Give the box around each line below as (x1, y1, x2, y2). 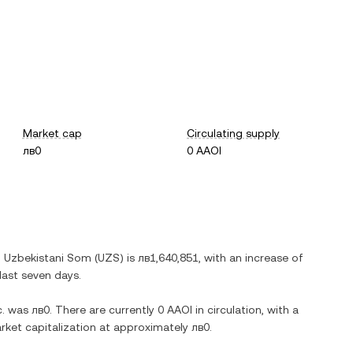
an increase (229, 251, 288, 264)
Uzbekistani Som (4, 251, 91, 264)
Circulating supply (187, 127, 281, 139)
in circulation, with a (192, 303, 299, 316)
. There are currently (50, 303, 158, 316)
